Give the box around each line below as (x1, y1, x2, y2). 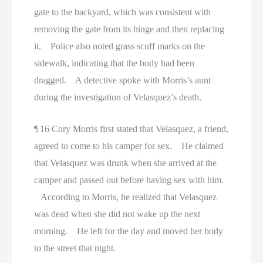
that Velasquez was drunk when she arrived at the (34, 158, 217, 168)
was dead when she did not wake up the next (34, 209, 201, 220)
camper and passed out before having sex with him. (34, 175, 224, 186)
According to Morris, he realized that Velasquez (34, 192, 217, 203)
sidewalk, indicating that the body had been (34, 58, 195, 68)
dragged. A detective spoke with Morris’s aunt (34, 75, 211, 85)
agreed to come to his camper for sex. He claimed (34, 141, 224, 151)
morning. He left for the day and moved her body (34, 226, 224, 237)
